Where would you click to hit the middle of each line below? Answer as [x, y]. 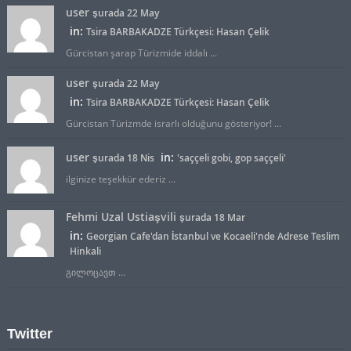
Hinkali [85, 251]
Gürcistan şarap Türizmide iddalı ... [141, 53]
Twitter [29, 334]
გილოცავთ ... [95, 273]
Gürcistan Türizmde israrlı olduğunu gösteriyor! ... [173, 124]
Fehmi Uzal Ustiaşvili [121, 217]
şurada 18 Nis [124, 158]
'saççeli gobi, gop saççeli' [231, 158]
